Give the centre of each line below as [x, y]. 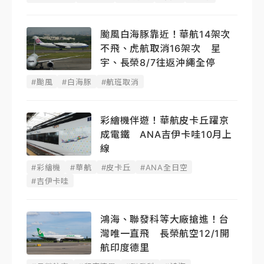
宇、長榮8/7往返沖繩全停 [158, 63]
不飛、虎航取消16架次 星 [161, 49]
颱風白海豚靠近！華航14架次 [166, 34]
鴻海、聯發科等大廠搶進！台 [165, 219]
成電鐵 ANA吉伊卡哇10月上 [166, 134]
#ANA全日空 [164, 168]
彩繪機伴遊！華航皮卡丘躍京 [165, 120]
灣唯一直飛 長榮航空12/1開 [165, 233]
